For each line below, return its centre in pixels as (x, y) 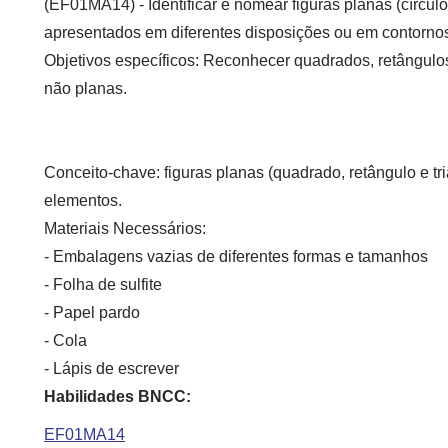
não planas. (85, 88)
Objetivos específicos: (123, 60)
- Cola (65, 340)
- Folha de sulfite (103, 284)
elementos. (83, 200)
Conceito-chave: (104, 172)
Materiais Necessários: (125, 228)
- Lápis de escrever (111, 368)
